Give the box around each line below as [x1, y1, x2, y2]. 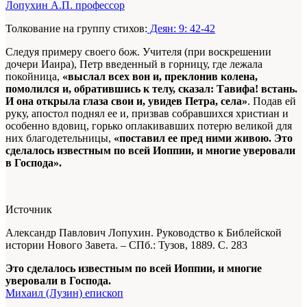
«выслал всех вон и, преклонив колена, [62, 71, 258, 83]
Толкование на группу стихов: [5, 23, 147, 35]
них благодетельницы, [5, 132, 114, 145]
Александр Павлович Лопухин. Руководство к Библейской [5, 227, 282, 239]
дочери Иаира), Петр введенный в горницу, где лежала [5, 58, 262, 71]
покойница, [5, 71, 62, 83]
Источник [5, 204, 52, 216]
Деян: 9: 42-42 [147, 23, 215, 35]
